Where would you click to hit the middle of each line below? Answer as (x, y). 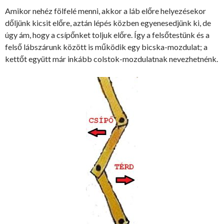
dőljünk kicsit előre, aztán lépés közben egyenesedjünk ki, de (108, 22)
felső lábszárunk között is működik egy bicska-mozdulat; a (106, 46)
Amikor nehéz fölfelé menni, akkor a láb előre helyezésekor (105, 10)
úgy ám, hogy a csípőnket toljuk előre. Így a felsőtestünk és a (107, 34)
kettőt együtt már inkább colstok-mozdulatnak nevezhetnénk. (111, 58)
